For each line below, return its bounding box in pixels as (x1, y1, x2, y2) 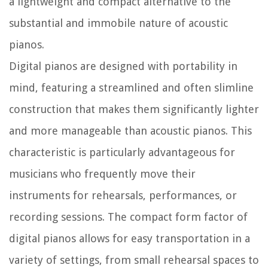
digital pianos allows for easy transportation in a (9, 232, 250, 245)
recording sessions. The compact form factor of (9, 211, 248, 224)
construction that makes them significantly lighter (9, 103, 259, 116)
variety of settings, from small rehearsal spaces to (9, 254, 259, 267)
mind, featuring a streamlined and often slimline (9, 81, 254, 95)
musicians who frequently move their (9, 167, 196, 181)
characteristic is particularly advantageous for (9, 146, 235, 159)
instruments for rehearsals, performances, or (9, 189, 237, 202)
